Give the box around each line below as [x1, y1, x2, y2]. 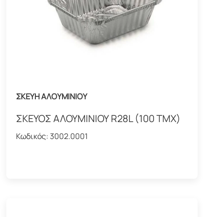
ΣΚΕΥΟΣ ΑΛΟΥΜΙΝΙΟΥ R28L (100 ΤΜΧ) [16, 112, 181, 125]
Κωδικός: [16, 131, 50, 142]
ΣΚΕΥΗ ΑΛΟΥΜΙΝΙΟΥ [16, 91, 88, 102]
